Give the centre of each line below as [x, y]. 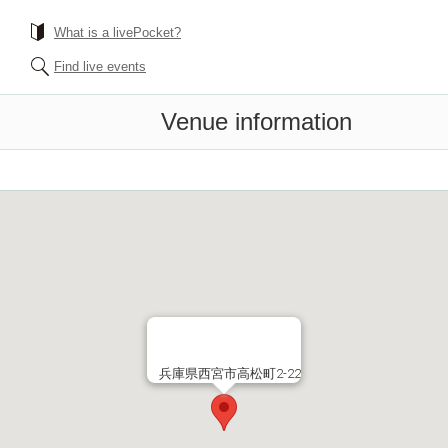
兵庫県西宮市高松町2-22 [230, 373]
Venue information [256, 121]
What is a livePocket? [117, 32]
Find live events [100, 66]
